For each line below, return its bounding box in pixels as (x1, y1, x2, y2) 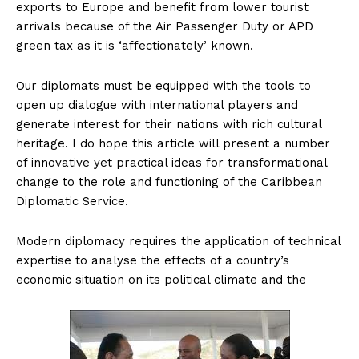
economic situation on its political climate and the (16, 272, 306, 288)
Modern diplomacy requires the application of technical (16, 234, 341, 249)
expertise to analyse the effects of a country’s (16, 253, 289, 268)
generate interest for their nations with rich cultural (16, 117, 321, 132)
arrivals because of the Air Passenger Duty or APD (16, 19, 313, 34)
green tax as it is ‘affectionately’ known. (16, 38, 253, 54)
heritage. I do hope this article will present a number (16, 136, 330, 151)
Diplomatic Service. (16, 194, 128, 209)
